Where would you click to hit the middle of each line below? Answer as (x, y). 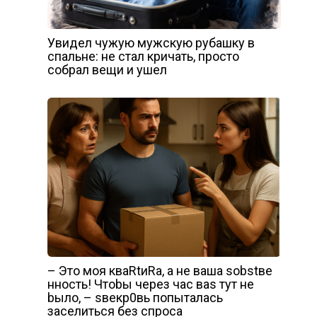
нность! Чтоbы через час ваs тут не (150, 284)
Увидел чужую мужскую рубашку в (151, 43)
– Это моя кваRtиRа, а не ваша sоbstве (160, 271)
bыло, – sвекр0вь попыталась (135, 298)
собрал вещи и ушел (107, 70)
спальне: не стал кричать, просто (143, 57)
